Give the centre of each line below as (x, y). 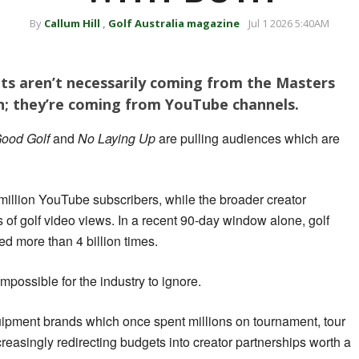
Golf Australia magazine (174, 23)
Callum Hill (72, 23)
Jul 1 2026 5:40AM (289, 23)
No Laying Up (117, 139)
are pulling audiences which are (248, 139)
